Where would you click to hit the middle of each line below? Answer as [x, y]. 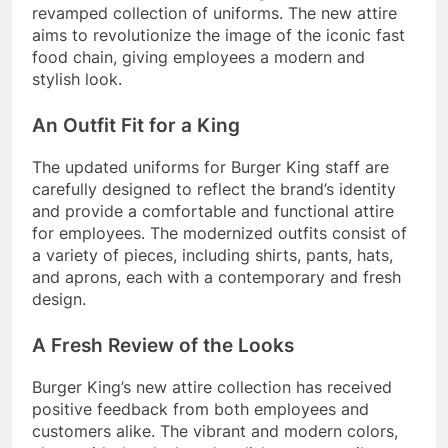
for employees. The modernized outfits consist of [219, 232]
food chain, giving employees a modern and [198, 57]
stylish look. [77, 79]
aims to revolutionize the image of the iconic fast [218, 35]
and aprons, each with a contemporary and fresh [216, 276]
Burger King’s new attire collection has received [212, 386]
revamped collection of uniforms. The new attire [214, 13]
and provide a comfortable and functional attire [213, 210]
